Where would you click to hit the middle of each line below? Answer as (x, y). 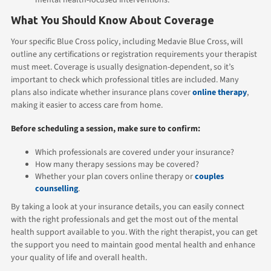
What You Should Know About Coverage (113, 20)
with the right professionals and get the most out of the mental (125, 219)
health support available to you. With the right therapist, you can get (134, 232)
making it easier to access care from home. (87, 105)
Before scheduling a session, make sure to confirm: (106, 129)
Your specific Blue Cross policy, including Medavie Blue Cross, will (127, 41)
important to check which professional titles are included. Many (125, 80)
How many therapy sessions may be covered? (117, 164)
